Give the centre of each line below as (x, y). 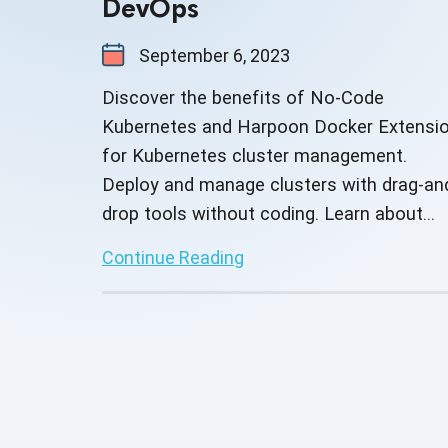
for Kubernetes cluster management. (254, 155)
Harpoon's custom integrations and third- (272, 242)
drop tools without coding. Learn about (262, 213)
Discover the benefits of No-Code (243, 97)
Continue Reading (173, 257)
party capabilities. (174, 271)
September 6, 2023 (212, 55)
